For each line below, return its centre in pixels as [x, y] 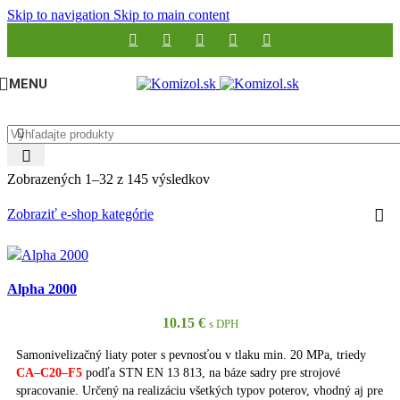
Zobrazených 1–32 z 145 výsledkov [108, 179]
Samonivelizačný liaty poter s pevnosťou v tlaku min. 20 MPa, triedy [191, 355]
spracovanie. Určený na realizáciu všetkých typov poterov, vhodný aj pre [200, 391]
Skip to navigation [60, 15]
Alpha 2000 [42, 289]
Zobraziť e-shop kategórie [80, 214]
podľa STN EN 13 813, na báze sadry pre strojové [211, 373]
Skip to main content [171, 15]
